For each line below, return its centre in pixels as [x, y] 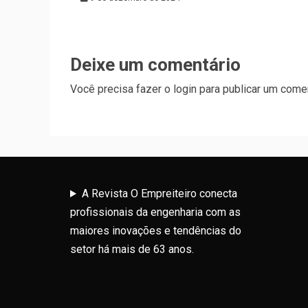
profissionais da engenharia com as [155, 212]
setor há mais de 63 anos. [132, 249]
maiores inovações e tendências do [156, 231]
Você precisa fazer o [122, 89]
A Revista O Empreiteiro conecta [159, 194]
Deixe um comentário [155, 65]
